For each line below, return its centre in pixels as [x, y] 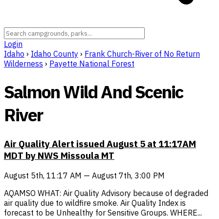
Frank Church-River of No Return [142, 54]
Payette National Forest [92, 64]
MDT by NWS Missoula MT [59, 156]
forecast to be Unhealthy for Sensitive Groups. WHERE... [103, 212]
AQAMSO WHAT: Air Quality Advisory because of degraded [106, 193]
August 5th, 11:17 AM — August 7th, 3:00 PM [84, 175]
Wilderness [23, 64]
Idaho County [55, 54]
